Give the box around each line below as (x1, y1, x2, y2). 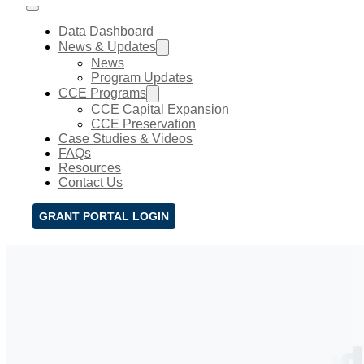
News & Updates (58, 40, 156, 54)
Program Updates (91, 71, 193, 84)
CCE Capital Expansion (91, 102, 229, 116)
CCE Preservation (91, 117, 196, 131)
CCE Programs (58, 86, 146, 100)
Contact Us (58, 175, 123, 189)
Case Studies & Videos (58, 132, 193, 145)
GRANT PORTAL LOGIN (39, 210, 169, 223)
